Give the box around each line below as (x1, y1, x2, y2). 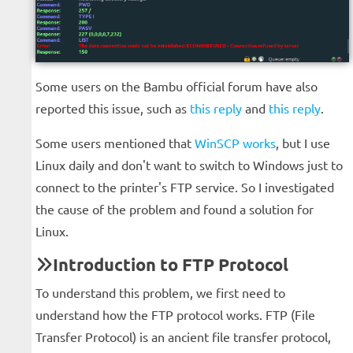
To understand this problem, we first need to (35, 284, 285, 301)
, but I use (276, 135, 330, 151)
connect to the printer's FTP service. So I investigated (35, 179, 334, 195)
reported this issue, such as (35, 100, 190, 117)
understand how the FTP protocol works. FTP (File (35, 307, 315, 323)
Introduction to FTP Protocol (52, 254, 288, 276)
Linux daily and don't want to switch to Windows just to (35, 157, 343, 173)
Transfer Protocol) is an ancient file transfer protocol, (35, 329, 331, 345)
